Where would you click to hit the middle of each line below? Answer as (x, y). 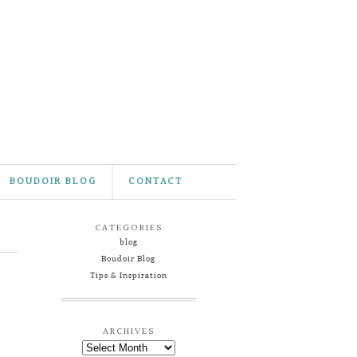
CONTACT (155, 182)
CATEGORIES (128, 228)
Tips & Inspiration (128, 275)
